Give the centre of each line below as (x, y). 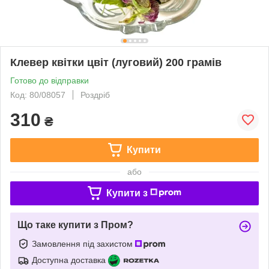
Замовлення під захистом (83, 243)
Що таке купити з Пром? (75, 225)
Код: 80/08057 (38, 95)
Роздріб (95, 95)
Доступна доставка (69, 260)
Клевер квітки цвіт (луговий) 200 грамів (116, 62)
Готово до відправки (50, 80)
